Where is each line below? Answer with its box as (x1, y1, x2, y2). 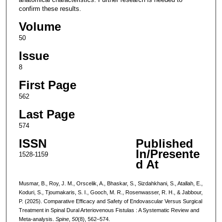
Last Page (18, 108, 75, 121)
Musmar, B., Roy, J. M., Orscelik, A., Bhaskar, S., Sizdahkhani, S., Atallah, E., (18, 180, 203, 186)
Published (135, 137, 193, 151)
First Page (18, 78, 76, 92)
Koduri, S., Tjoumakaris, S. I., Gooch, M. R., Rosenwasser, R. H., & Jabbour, (18, 189, 203, 195)
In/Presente (135, 147, 200, 161)
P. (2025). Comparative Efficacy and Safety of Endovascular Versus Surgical (18, 198, 202, 204)
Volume (18, 19, 61, 33)
